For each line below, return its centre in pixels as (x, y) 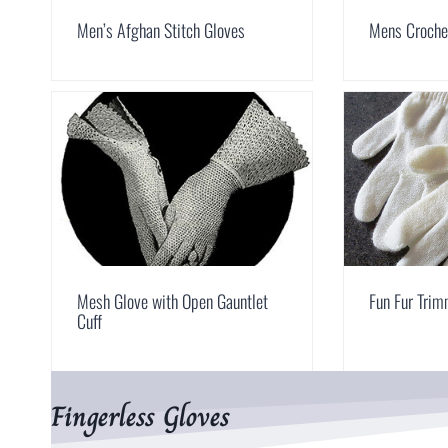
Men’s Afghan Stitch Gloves (161, 30)
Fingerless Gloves (140, 416)
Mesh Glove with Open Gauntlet (172, 300)
